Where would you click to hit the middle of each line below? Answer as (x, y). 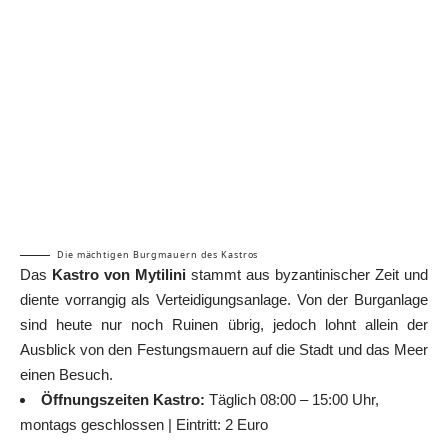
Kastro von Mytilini (119, 274)
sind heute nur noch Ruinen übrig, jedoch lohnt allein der (224, 324)
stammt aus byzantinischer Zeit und (307, 274)
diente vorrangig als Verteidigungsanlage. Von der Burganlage (224, 299)
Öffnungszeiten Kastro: (123, 399)
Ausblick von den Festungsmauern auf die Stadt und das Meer (224, 349)
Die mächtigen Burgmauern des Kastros (158, 254)
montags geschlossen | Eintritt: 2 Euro (144, 424)
